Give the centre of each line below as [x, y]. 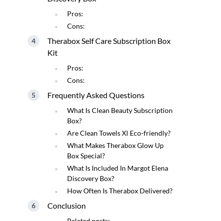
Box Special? [86, 156]
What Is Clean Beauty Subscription [120, 110]
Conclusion [67, 205]
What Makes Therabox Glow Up [115, 145]
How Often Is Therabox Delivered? [120, 191]
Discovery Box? [91, 178]
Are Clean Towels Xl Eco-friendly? [119, 133]
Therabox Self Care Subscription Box [109, 41]
